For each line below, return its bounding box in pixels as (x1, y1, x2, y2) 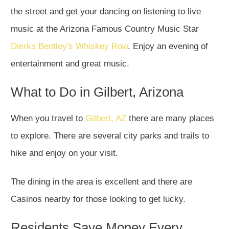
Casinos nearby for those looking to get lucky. (11, 194, 186, 204)
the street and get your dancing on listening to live (11, 7, 201, 17)
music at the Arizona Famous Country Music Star (11, 24, 199, 34)
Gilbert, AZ (85, 113, 126, 124)
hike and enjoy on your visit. (11, 148, 121, 158)
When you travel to (11, 113, 85, 124)
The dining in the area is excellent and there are (11, 177, 192, 187)
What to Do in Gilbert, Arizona (11, 84, 184, 100)
